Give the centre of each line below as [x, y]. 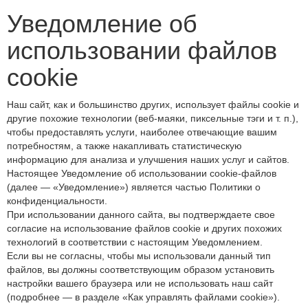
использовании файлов [142, 51]
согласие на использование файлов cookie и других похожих [144, 228]
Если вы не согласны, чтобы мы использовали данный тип [139, 256]
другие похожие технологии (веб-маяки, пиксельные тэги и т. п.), [153, 118]
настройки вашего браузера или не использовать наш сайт [140, 283]
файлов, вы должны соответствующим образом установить [141, 269]
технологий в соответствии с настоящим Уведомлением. [135, 242]
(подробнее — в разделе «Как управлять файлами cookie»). [143, 297]
